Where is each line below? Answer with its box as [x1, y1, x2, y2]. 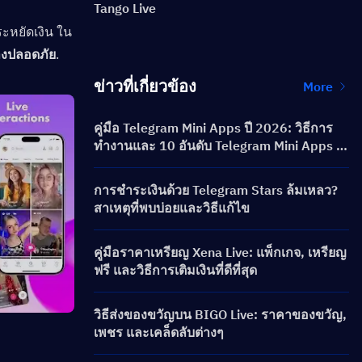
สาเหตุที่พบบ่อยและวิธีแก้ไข [94, 200, 250, 216]
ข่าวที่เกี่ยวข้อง [94, 75, 196, 97]
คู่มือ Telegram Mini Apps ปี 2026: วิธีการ [94, 120, 333, 136]
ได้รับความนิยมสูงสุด [94, 155, 212, 171]
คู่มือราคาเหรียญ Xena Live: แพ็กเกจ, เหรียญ [94, 244, 347, 260]
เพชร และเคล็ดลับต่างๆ [94, 324, 224, 340]
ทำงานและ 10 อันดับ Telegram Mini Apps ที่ [94, 137, 345, 154]
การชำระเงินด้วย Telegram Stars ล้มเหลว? [94, 182, 338, 198]
